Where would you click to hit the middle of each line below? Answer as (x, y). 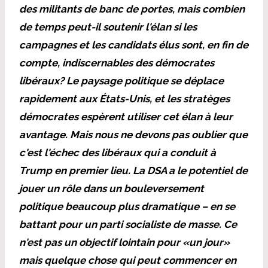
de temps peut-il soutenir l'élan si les (108, 27)
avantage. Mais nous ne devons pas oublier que (133, 135)
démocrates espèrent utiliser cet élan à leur (126, 117)
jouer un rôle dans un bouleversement (112, 188)
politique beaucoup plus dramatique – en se (127, 206)
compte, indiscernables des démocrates (117, 63)
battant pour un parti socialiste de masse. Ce (128, 224)
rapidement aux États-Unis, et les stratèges (124, 99)
